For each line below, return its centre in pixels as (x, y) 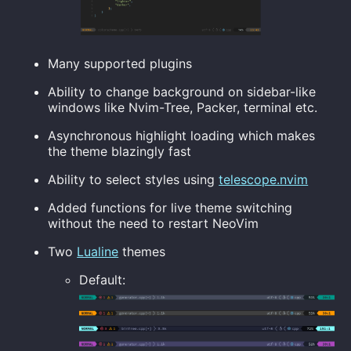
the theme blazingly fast (120, 151)
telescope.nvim (264, 179)
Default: (103, 279)
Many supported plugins (120, 63)
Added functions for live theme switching (170, 207)
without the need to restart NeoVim (154, 223)
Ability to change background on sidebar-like (182, 91)
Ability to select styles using (134, 179)
